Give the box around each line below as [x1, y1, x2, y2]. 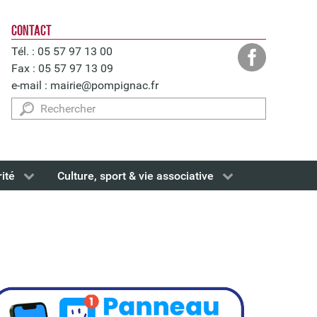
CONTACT [11, 23, 52, 38]
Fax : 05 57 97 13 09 [11, 62, 113, 75]
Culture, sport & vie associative [57, 169, 214, 183]
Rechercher [11, 99, 67, 113]
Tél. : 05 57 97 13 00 [11, 45, 113, 58]
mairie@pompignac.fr [50, 79, 158, 92]
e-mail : [11, 79, 50, 92]
